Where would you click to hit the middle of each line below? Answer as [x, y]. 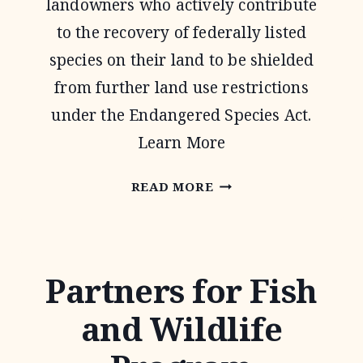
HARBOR [243, 212]
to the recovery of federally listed [181, 32]
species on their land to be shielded [181, 60]
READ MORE [172, 186]
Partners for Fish [181, 290]
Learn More [181, 143]
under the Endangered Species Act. [181, 115]
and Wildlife [181, 329]
